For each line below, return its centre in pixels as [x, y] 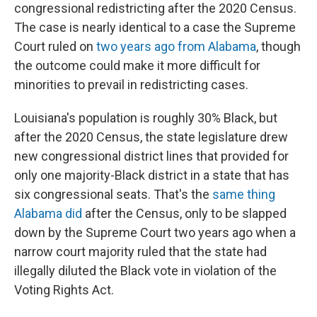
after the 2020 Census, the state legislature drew [151, 137]
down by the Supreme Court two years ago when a [155, 232]
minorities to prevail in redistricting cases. [131, 85]
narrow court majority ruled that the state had [140, 252]
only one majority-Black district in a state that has [152, 175]
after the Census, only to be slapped [184, 213]
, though [278, 46]
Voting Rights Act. [64, 290]
